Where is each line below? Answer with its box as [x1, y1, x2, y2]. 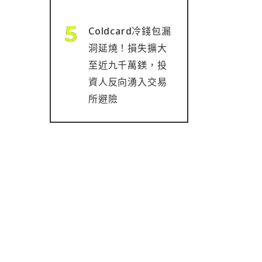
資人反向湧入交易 [88, 75, 167, 88]
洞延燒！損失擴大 [88, 42, 167, 54]
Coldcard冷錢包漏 [88, 25, 171, 37]
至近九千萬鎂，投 [88, 58, 167, 71]
